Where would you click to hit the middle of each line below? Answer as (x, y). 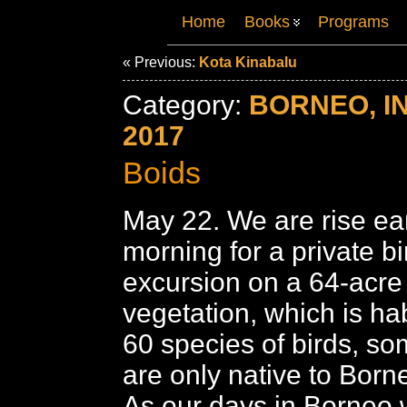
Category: (186, 105)
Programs (353, 22)
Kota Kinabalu (248, 62)
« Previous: (161, 62)
